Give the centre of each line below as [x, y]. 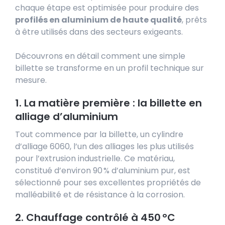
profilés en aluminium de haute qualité [98, 20]
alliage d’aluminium [67, 116]
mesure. [31, 80]
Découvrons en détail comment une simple [100, 56]
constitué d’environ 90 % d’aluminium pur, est [103, 170]
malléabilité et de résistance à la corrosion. [100, 194]
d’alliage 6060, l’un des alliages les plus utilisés [104, 146]
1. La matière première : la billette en [108, 103]
